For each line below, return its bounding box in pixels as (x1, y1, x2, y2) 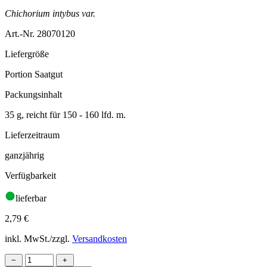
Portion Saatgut (5, 69, 63, 79)
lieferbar (15, 193, 46, 203)
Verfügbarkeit (5, 170, 56, 181)
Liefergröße (5, 48, 49, 59)
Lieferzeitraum (5, 129, 60, 140)
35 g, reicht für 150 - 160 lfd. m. (5, 109, 126, 120)
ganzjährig (5, 150, 44, 160)
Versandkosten (72, 233, 127, 244)
